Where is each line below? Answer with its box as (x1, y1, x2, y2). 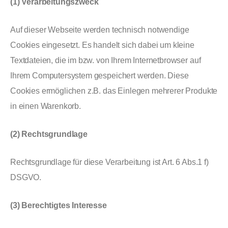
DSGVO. (10, 173, 42, 182)
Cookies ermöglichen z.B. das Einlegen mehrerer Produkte (10, 87, 218, 95)
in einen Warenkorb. (10, 102, 81, 110)
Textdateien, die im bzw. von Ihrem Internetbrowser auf (10, 56, 201, 65)
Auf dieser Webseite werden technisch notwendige (10, 25, 189, 34)
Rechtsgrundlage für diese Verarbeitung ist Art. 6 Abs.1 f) (10, 158, 209, 166)
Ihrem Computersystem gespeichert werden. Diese (10, 71, 189, 80)
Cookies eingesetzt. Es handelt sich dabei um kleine (10, 41, 194, 49)
